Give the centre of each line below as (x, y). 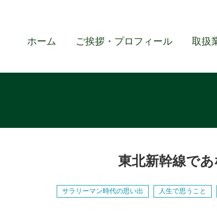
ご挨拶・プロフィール (124, 41)
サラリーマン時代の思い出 (103, 191)
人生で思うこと (183, 191)
